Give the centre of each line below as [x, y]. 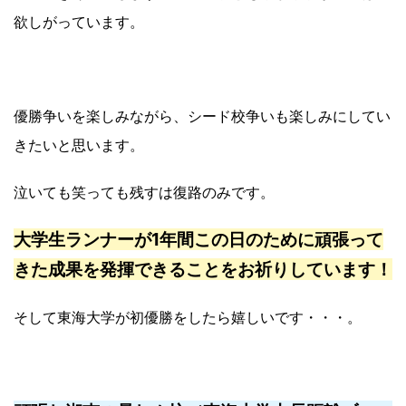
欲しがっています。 [79, 21]
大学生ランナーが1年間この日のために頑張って [198, 239]
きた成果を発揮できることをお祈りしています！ [203, 269]
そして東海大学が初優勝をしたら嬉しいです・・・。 [188, 317]
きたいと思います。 [79, 145]
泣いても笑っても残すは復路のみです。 [144, 192]
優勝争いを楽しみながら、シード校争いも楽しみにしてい [202, 116]
